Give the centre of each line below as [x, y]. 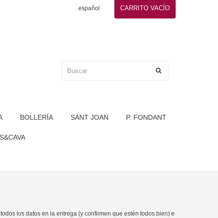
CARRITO [134, 8]
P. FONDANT [146, 117]
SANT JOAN [89, 117]
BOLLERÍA [36, 117]
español [89, 8]
